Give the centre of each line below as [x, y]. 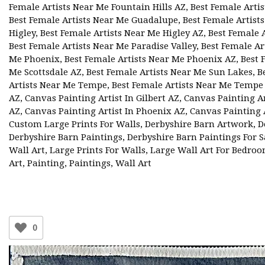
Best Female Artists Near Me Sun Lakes [169, 72]
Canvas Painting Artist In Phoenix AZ [105, 111]
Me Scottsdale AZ [45, 72]
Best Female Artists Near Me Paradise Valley [103, 46]
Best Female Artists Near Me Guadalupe [93, 20]
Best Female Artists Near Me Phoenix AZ [150, 59]
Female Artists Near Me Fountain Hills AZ [97, 7]
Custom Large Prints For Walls [75, 124]
